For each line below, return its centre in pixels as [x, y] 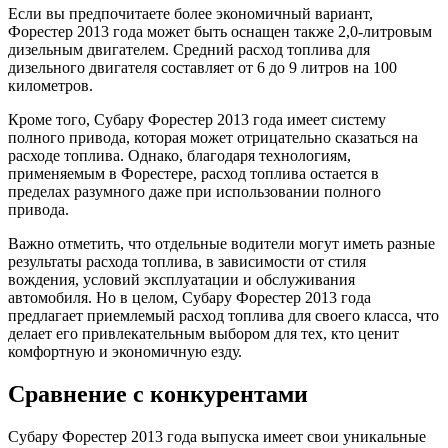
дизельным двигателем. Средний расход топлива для [189, 50]
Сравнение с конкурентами [158, 394]
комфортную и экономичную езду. [125, 352]
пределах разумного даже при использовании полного [194, 192]
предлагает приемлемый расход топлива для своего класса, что [223, 316]
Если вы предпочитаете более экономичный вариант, [190, 14]
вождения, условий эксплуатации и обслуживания [181, 280]
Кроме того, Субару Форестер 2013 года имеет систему [197, 120]
